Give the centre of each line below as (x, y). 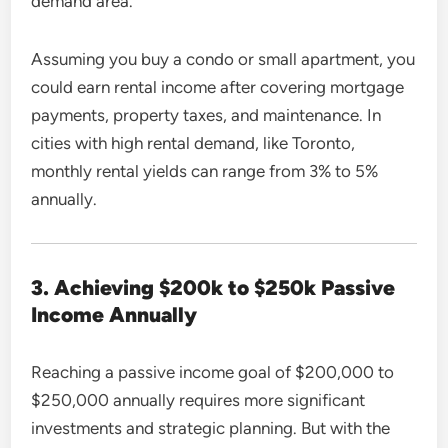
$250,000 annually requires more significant (198, 399)
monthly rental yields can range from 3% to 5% (205, 170)
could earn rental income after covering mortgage (218, 86)
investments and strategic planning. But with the (211, 427)
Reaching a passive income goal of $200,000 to (213, 371)
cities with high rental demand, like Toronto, (193, 142)
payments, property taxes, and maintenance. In (206, 114)
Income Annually (114, 314)
